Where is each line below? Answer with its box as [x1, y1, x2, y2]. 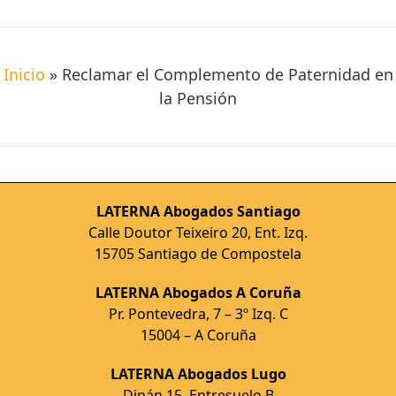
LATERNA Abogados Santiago [95, 201, 301, 221]
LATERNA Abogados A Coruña [95, 282, 301, 302]
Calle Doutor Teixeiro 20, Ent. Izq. [88, 222, 308, 242]
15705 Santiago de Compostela [95, 243, 301, 263]
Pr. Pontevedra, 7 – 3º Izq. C [108, 303, 288, 324]
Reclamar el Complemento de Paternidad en [61, 63, 393, 85]
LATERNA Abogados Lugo [110, 363, 286, 384]
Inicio [3, 63, 45, 85]
